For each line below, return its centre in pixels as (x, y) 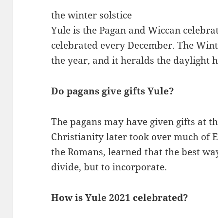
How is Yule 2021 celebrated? (120, 197)
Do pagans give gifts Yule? (113, 91)
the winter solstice (92, 15)
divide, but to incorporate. (109, 167)
